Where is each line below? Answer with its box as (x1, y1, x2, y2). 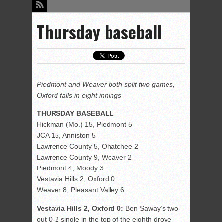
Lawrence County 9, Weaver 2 (37, 153, 132, 162)
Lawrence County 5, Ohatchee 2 (37, 142, 138, 151)
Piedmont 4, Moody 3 (37, 164, 104, 172)
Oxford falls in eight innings (37, 91, 121, 100)
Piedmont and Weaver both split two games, (37, 80, 175, 89)
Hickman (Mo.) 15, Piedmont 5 (37, 120, 132, 129)
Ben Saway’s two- (123, 204, 181, 213)
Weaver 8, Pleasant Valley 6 (37, 186, 124, 194)
